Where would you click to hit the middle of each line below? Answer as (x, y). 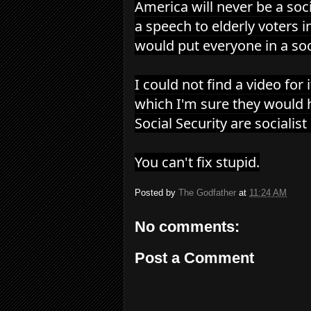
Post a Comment (194, 258)
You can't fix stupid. (197, 162)
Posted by (157, 192)
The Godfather (207, 192)
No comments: (187, 226)
